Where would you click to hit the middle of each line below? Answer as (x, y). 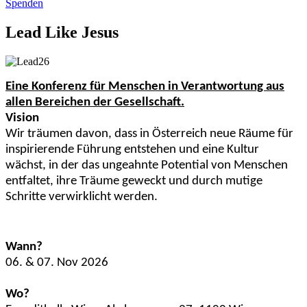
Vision (22, 118)
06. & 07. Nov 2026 (57, 262)
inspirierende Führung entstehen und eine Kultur (132, 149)
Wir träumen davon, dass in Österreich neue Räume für (149, 134)
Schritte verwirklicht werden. (82, 197)
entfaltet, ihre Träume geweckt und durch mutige (134, 181)
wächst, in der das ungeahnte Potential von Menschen (147, 165)
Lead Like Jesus (62, 32)
